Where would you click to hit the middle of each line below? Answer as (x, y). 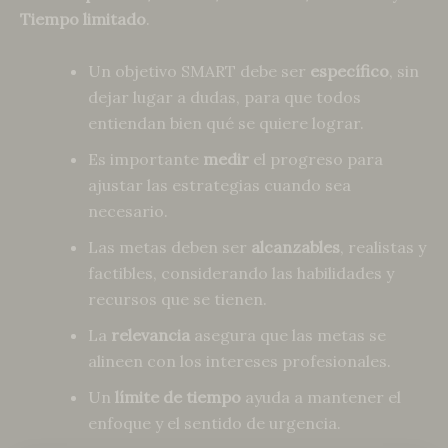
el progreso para (316, 158)
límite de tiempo (178, 396)
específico (349, 70)
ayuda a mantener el (321, 396)
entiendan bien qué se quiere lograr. (226, 122)
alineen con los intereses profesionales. (239, 360)
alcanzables (295, 246)
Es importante (145, 158)
